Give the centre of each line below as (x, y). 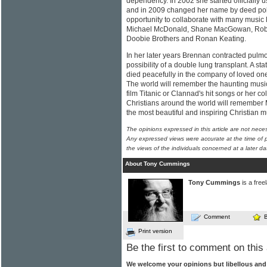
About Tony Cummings (158, 164)
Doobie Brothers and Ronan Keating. (186, 39)
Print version (155, 231)
